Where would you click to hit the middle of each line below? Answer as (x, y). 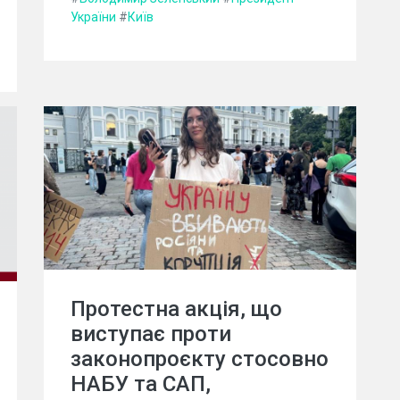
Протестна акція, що (176, 309)
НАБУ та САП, (141, 384)
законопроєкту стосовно (200, 359)
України (93, 17)
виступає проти (151, 334)
